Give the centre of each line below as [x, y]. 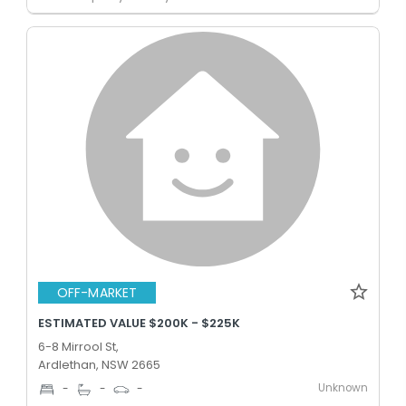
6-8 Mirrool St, [78, 346]
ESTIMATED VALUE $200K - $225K [139, 323]
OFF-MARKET [97, 293]
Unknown [343, 387]
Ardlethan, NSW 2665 [99, 364]
